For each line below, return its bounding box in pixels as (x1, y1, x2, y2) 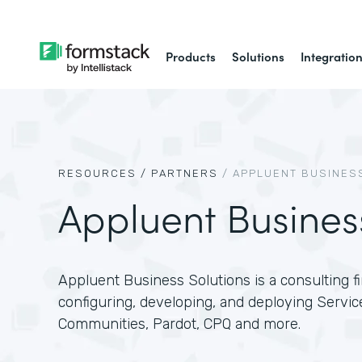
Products (166, 48, 217, 65)
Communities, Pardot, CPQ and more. (58, 315, 301, 333)
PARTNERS (151, 167, 218, 179)
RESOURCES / (58, 167, 147, 179)
